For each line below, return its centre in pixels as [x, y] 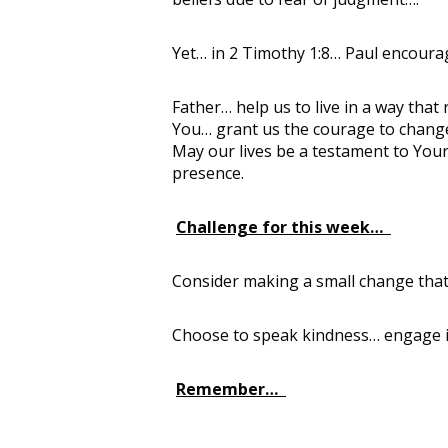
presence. [210, 172]
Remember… [231, 388]
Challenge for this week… [283, 226]
